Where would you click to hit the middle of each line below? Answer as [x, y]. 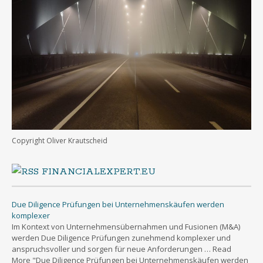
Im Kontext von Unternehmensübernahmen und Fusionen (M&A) [126, 226]
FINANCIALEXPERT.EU [99, 171]
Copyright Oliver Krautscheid [60, 140]
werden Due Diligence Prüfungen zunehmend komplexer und [121, 237]
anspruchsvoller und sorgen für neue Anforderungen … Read [122, 249]
